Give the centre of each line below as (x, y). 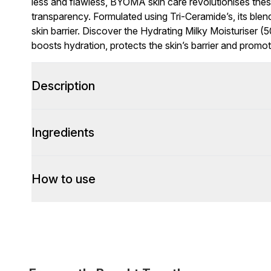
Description (63, 86)
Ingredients (63, 132)
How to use (64, 179)
